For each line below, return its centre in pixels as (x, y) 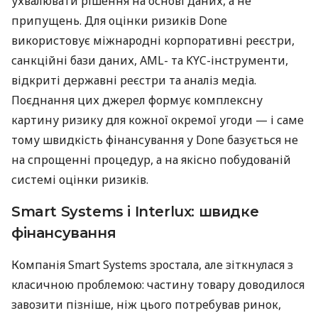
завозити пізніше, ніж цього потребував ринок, (146, 304)
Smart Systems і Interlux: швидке (135, 211)
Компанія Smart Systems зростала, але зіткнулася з (152, 264)
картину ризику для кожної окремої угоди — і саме (158, 120)
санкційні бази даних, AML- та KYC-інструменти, (150, 60)
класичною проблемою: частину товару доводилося (158, 284)
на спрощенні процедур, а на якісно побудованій (151, 159)
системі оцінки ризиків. (80, 179)
